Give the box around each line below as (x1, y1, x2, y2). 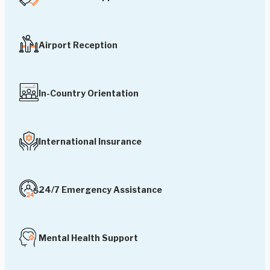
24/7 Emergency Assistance (39, 184, 162, 195)
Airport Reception (39, 39, 118, 50)
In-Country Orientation (39, 87, 139, 98)
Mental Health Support (39, 232, 138, 243)
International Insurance (39, 136, 142, 146)
